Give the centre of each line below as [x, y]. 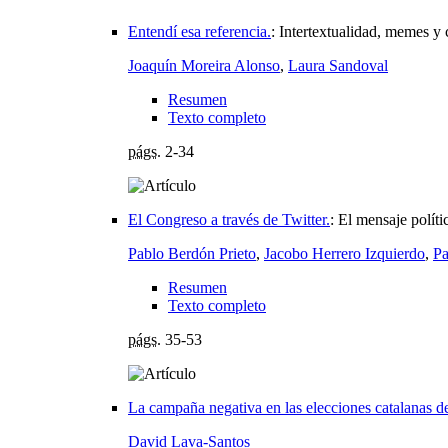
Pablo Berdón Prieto [192, 253]
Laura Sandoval [338, 65]
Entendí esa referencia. [199, 31]
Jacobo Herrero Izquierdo [344, 253]
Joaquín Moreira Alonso [204, 65]
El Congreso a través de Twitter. [229, 219]
